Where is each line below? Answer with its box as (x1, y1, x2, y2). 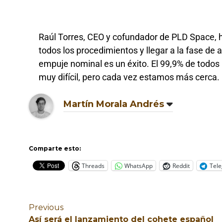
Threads (82, 161, 105, 170)
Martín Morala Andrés (63, 99, 165, 110)
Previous (29, 203, 64, 213)
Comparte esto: (29, 145, 81, 153)
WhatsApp (124, 161, 153, 170)
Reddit (172, 161, 190, 170)
